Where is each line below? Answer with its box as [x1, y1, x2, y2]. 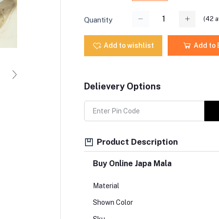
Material [92, 182, 119, 190]
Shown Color [92, 198, 134, 207]
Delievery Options [84, 81, 161, 91]
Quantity [84, 15, 112, 24]
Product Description [94, 136, 178, 147]
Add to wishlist [103, 41, 154, 49]
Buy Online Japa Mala [92, 159, 174, 169]
